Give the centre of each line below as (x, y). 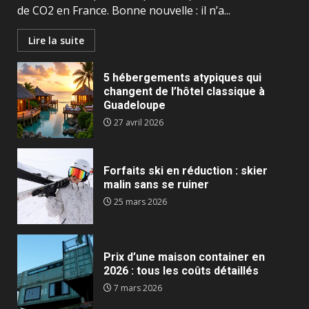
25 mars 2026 (139, 202)
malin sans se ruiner (156, 185)
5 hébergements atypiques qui (182, 78)
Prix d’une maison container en (184, 257)
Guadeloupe (134, 106)
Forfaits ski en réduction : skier (186, 171)
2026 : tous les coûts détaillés (181, 271)
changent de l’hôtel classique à (184, 92)
